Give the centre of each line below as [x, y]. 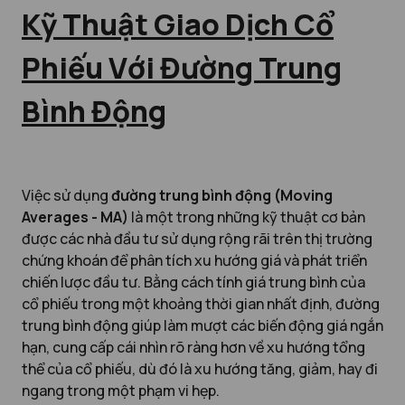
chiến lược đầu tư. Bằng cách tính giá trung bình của [193, 282]
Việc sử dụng [66, 195]
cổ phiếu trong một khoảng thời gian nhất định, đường [201, 303]
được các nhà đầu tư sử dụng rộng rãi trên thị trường [197, 238]
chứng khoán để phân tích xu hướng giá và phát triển [194, 260]
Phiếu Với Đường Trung [182, 68]
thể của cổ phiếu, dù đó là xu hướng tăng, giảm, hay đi [200, 368]
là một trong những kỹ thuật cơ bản [247, 217]
